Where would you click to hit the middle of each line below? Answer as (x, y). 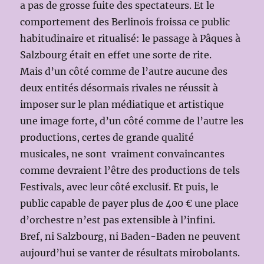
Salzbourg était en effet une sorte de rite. (116, 55)
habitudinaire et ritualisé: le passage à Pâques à (131, 39)
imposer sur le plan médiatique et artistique (122, 105)
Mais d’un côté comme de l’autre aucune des (124, 72)
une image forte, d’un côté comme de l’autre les (132, 121)
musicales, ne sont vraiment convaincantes (123, 154)
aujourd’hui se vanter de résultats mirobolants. (130, 253)
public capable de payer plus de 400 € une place (130, 204)
